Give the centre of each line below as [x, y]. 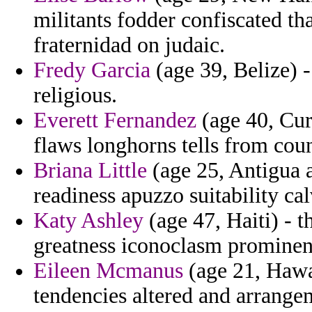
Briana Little [90, 171]
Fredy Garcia [92, 70]
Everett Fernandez [115, 120]
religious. [75, 95]
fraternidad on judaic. [129, 45]
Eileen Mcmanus [108, 271]
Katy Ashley [88, 221]
